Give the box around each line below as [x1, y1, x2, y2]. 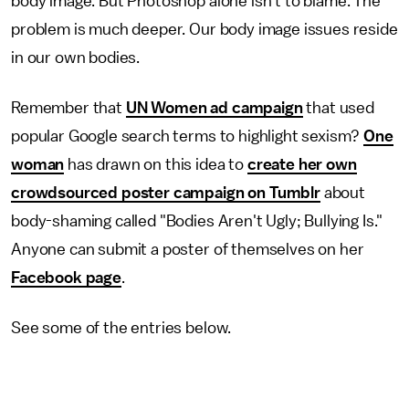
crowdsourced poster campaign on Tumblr [11, 184, 320, 201]
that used [302, 100, 374, 116]
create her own [246, 156, 357, 173]
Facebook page [11, 269, 121, 286]
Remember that [11, 100, 126, 116]
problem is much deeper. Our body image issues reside [11, 21, 398, 37]
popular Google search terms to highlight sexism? [11, 128, 364, 144]
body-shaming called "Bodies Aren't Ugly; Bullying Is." [11, 213, 383, 229]
